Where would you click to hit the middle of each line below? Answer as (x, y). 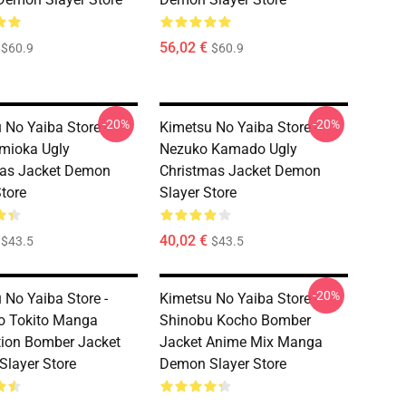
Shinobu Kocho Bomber (235, 320)
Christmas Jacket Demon (240, 171)
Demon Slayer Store (223, 364)
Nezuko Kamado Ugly (228, 149)
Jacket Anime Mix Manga (241, 342)
